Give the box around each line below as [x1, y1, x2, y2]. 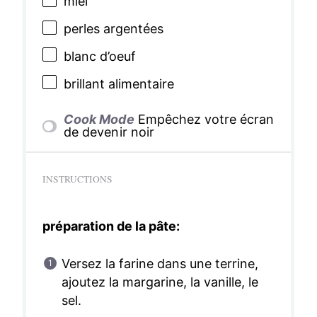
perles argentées [63, 21, 163, 36]
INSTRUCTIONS [42, 173, 113, 186]
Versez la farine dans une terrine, [61, 256, 259, 272]
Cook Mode [64, 112, 134, 127]
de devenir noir [64, 125, 154, 140]
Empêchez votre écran [137, 112, 274, 127]
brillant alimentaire [63, 76, 174, 91]
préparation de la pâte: [42, 219, 180, 234]
